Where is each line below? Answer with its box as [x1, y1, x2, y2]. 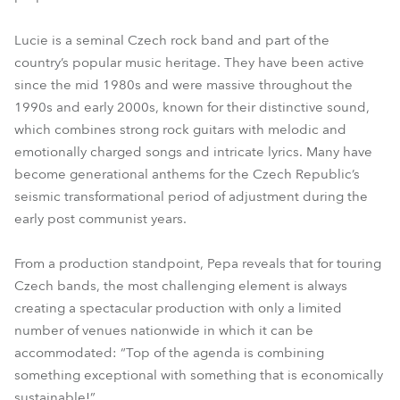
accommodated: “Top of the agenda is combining [14, 344, 324, 362]
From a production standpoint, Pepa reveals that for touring [14, 254, 381, 272]
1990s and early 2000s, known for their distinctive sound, [14, 98, 370, 116]
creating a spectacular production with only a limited [14, 299, 342, 317]
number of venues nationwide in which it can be [14, 321, 313, 339]
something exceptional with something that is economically [14, 366, 383, 384]
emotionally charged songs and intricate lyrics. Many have [14, 143, 372, 161]
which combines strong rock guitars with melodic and [14, 121, 346, 138]
